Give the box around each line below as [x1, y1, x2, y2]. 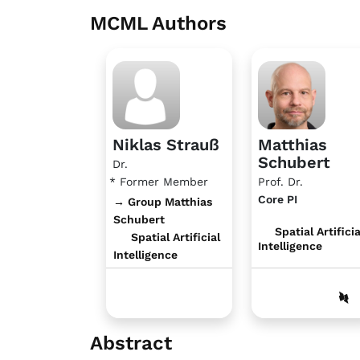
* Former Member [109, 174, 208, 188]
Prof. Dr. [257, 174, 303, 188]
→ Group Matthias [113, 194, 212, 208]
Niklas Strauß [112, 134, 219, 154]
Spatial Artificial [127, 230, 220, 243]
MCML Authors [90, 12, 227, 35]
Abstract [90, 331, 172, 354]
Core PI [257, 192, 297, 206]
